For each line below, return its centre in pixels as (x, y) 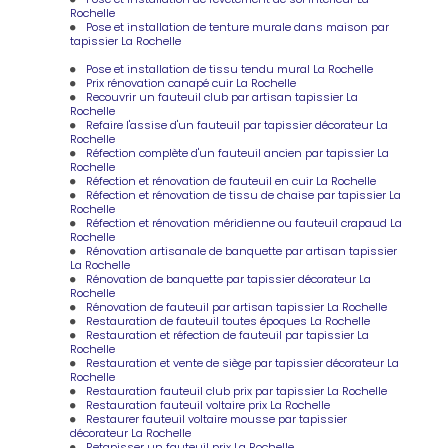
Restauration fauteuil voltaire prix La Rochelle (208, 404)
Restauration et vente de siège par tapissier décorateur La (243, 362)
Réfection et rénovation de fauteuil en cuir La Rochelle (231, 180)
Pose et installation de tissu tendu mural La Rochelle (230, 68)
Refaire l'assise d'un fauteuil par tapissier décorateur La (237, 124)
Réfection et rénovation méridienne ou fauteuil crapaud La (244, 222)
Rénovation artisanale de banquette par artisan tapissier (242, 250)
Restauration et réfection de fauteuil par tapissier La (228, 334)
